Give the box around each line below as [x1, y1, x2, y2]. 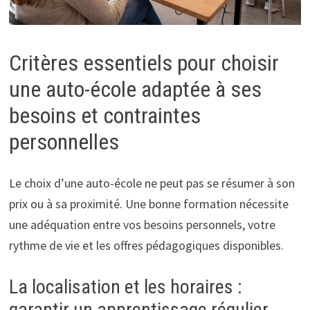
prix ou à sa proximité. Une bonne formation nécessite [8, 196, 289, 212]
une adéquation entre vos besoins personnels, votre [8, 217, 275, 233]
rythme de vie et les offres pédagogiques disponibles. [8, 237, 284, 254]
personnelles [8, 128, 119, 155]
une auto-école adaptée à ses [8, 75, 262, 102]
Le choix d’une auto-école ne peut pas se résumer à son [8, 175, 295, 192]
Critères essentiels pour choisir [8, 49, 279, 76]
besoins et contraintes [8, 102, 201, 129]
